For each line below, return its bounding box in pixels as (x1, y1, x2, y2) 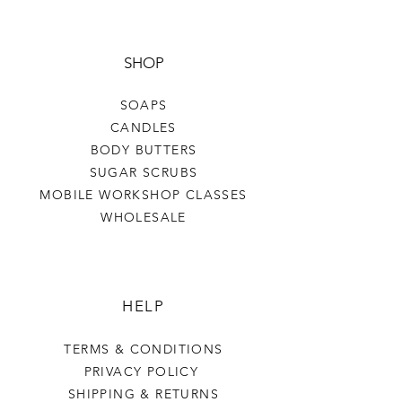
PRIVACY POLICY (83, 363, 204, 380)
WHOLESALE (100, 208, 187, 225)
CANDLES (110, 118, 177, 135)
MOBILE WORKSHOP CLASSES (39, 186, 248, 203)
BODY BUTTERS (90, 141, 197, 158)
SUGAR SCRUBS (89, 163, 198, 180)
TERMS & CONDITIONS (64, 340, 223, 357)
